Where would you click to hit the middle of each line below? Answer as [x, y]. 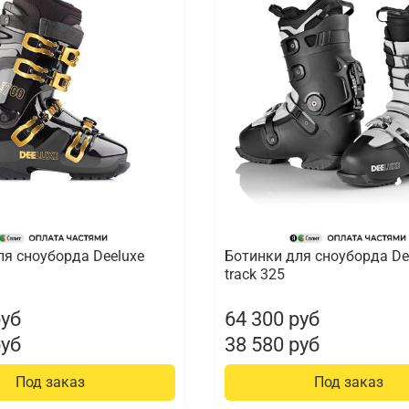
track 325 [254, 275]
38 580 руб [272, 345]
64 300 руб [272, 319]
